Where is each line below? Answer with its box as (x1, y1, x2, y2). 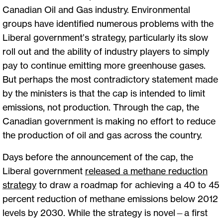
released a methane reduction (85, 165, 208, 176)
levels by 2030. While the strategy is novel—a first (2, 207, 208, 218)
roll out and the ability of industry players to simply (2, 45, 209, 57)
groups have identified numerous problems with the (2, 17, 214, 29)
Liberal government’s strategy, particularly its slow (2, 31, 208, 43)
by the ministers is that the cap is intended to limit (2, 87, 205, 99)
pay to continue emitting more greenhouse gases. (2, 59, 206, 71)
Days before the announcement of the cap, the (2, 151, 193, 162)
